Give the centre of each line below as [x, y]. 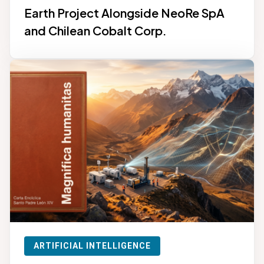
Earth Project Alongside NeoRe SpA [124, 12]
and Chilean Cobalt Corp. [95, 30]
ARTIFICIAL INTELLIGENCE [92, 245]
